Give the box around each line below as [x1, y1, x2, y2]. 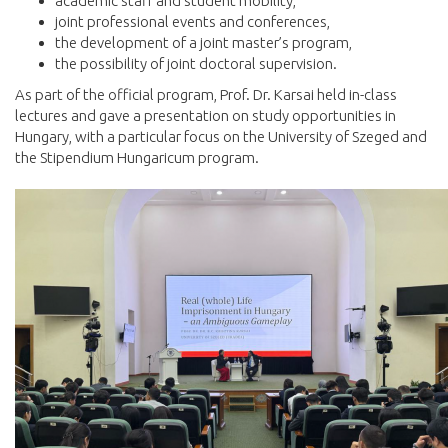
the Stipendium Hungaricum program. [15, 149, 259, 167]
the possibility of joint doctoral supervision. [55, 55, 337, 73]
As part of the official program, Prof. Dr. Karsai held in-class [15, 86, 397, 104]
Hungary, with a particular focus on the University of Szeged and [15, 128, 427, 146]
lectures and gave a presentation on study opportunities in [15, 107, 396, 125]
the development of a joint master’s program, [55, 34, 352, 52]
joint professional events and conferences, [55, 13, 330, 31]
